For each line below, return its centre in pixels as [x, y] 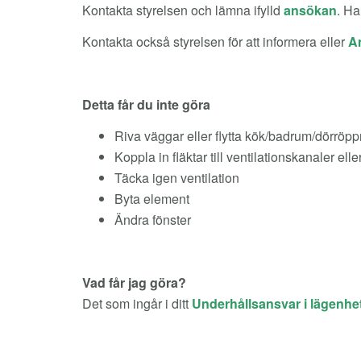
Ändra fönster [153, 220]
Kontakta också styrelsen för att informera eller [215, 41]
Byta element [152, 199]
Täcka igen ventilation [177, 178]
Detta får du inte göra [146, 104]
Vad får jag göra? [134, 282]
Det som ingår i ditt [137, 303]
